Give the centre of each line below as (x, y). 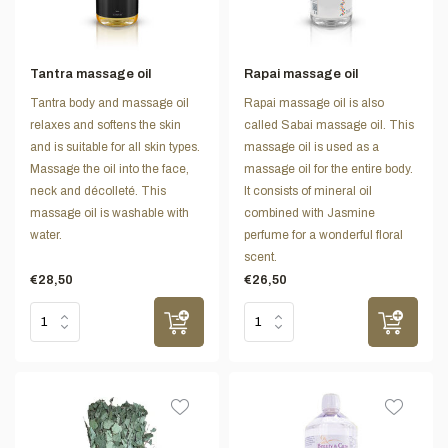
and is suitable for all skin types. (115, 147)
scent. (260, 257)
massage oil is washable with (109, 213)
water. (46, 235)
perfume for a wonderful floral (323, 235)
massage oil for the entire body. (328, 169)
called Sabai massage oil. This (329, 125)
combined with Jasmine (309, 213)
